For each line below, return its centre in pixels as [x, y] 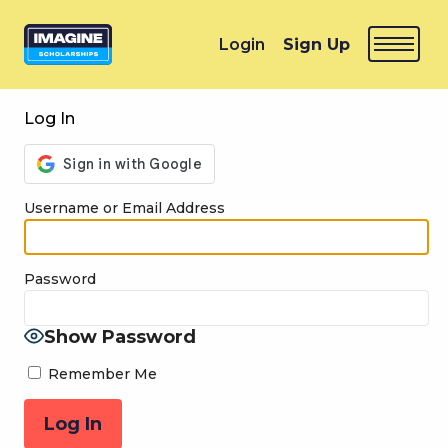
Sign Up [316, 44]
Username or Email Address [124, 207]
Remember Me [100, 373]
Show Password [120, 337]
